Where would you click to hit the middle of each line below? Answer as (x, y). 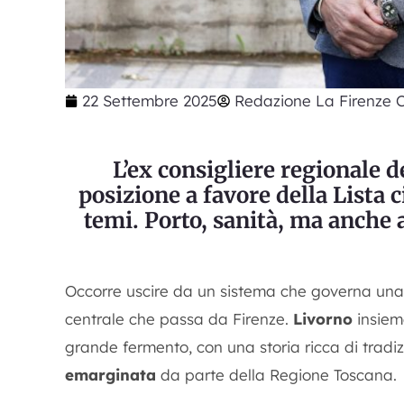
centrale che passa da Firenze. (179, 319)
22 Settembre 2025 (150, 101)
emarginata (110, 375)
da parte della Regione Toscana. (276, 375)
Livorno (323, 319)
